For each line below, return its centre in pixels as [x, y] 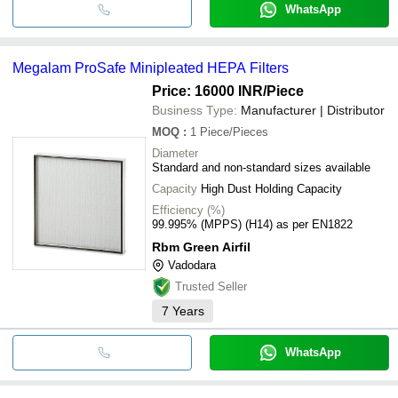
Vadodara [192, 265]
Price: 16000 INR [207, 91]
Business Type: [195, 110]
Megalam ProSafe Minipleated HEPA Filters [151, 68]
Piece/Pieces [234, 131]
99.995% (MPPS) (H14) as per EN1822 [252, 224]
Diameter [175, 153]
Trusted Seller [211, 286]
